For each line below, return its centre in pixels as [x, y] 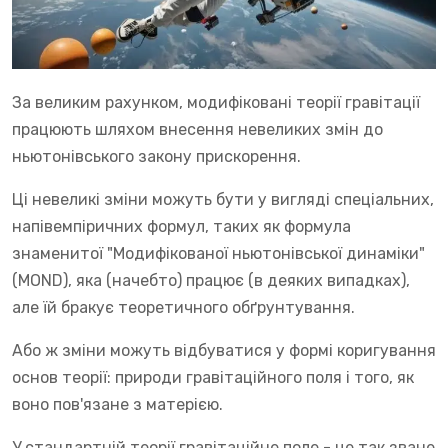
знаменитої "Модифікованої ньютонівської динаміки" [218, 253]
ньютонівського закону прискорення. [156, 156]
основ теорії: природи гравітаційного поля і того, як [213, 377]
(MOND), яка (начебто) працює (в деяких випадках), [211, 280]
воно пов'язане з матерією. [117, 404]
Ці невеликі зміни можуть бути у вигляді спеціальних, [223, 199]
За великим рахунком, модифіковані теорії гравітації [216, 102]
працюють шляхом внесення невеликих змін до [197, 129]
